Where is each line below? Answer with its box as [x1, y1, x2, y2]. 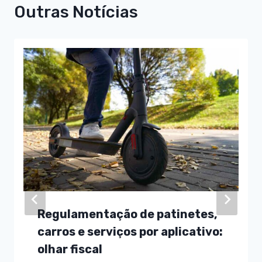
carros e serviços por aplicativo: [37, 225, 223, 239]
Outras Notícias [14, 2, 138, 22]
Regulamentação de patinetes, [37, 207, 218, 222]
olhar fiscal [37, 242, 102, 257]
